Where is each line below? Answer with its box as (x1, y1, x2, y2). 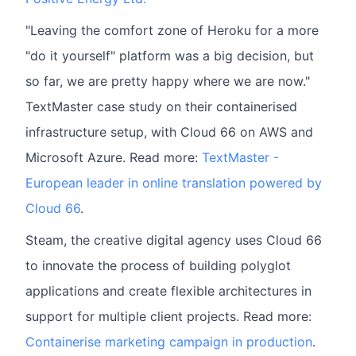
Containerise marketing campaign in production (25, 334, 312, 350)
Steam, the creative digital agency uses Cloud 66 (25, 232, 322, 249)
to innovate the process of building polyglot (25, 257, 291, 274)
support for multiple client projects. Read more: (25, 308, 311, 325)
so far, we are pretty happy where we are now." (25, 73, 310, 90)
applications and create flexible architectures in (25, 283, 311, 300)
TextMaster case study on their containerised (25, 99, 297, 115)
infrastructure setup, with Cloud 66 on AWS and (25, 124, 313, 141)
